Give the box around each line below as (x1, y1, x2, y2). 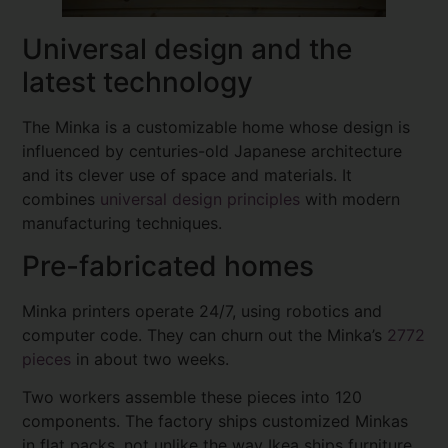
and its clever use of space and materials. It (22, 165, 353, 186)
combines (22, 189, 101, 210)
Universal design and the (22, 32, 353, 67)
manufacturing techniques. (22, 213, 223, 234)
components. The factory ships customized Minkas (22, 410, 409, 431)
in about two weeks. (71, 348, 235, 369)
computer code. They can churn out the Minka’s (22, 324, 388, 345)
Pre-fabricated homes (22, 248, 315, 283)
